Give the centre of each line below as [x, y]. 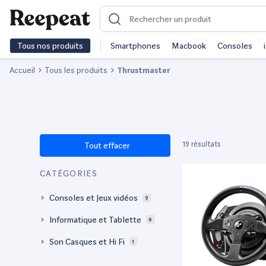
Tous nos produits [50, 46]
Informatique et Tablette [95, 219]
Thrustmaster [143, 70]
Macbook [189, 46]
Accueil [22, 70]
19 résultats [202, 144]
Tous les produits [76, 70]
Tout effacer [106, 145]
